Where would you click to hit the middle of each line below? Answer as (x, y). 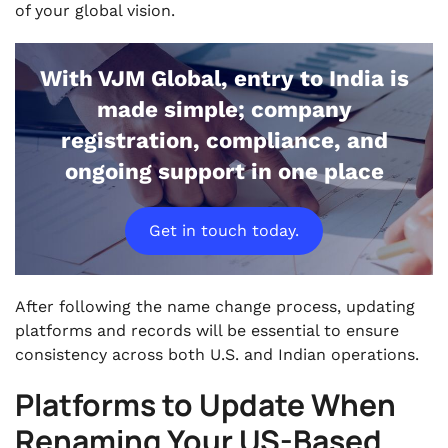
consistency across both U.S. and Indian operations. (217, 354)
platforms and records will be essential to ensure (207, 330)
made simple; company (224, 109)
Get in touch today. (224, 230)
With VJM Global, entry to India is (224, 78)
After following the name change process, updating (215, 306)
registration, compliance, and (224, 140)
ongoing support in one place (224, 171)
